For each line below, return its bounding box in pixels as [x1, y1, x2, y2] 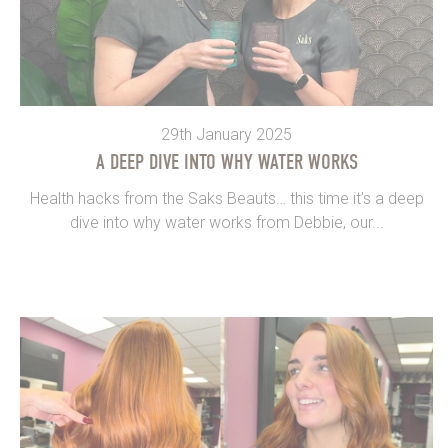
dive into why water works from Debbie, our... [69, 213, 384, 233]
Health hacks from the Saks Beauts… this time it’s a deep [29, 189, 424, 209]
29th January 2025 [161, 125, 292, 145]
